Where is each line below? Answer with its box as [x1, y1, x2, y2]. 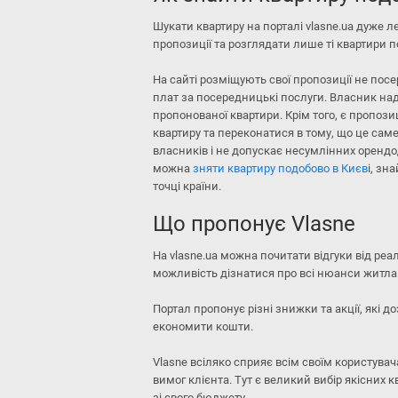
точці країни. [153, 179, 221, 193]
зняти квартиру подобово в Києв [193, 162, 368, 175]
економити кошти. [153, 320, 253, 333]
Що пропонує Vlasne [153, 211, 355, 236]
